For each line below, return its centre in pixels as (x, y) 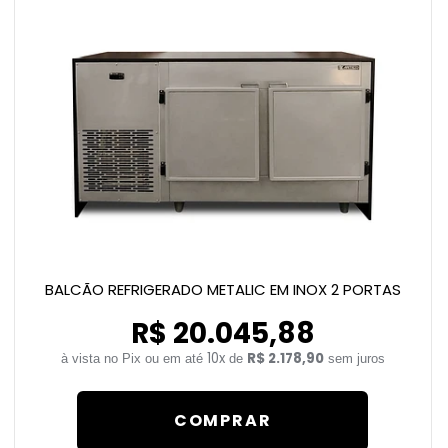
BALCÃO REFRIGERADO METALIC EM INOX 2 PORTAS (222, 289)
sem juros (354, 358)
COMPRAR (222, 420)
